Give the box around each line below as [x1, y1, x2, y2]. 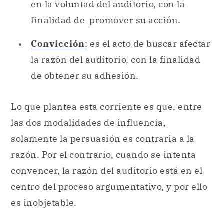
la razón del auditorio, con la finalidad [31, 53, 200, 65]
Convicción [31, 37, 85, 49]
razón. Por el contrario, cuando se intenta [11, 148, 196, 160]
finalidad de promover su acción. [31, 14, 181, 26]
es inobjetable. [11, 196, 77, 208]
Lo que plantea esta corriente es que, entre [11, 100, 202, 112]
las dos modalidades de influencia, [11, 116, 166, 128]
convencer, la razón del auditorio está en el [11, 164, 202, 176]
